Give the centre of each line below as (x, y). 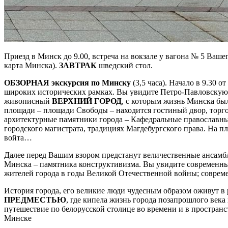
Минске (18, 218)
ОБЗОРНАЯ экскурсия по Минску (67, 82)
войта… (18, 137)
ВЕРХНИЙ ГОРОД (87, 101)
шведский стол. (125, 65)
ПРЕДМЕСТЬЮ (35, 199)
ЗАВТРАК (78, 65)
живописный (28, 101)
